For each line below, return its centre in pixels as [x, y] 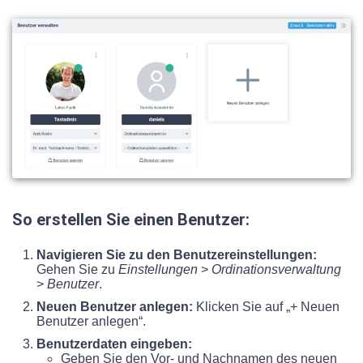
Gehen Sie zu [77, 270]
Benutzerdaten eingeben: [114, 344]
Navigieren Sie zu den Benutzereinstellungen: [177, 255]
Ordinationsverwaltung [276, 270]
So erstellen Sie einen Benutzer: [131, 220]
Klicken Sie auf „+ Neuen [266, 307]
